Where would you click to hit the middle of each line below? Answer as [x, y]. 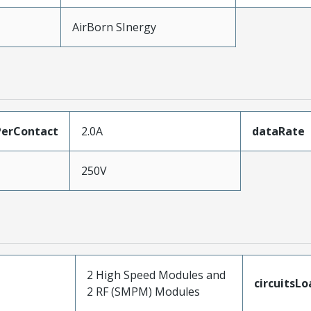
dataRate [278, 131]
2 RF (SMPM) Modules [143, 292]
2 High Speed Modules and [156, 275]
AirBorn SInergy [114, 27]
